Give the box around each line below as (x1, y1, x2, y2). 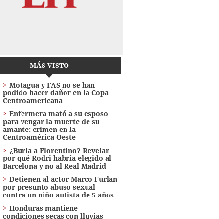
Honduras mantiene (9, 203, 78, 213)
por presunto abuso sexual (2, 182, 95, 192)
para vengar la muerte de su (2, 117, 100, 127)
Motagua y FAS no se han (9, 80, 95, 90)
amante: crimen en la (2, 125, 76, 134)
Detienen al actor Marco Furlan (9, 175, 117, 184)
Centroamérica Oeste (2, 132, 76, 142)
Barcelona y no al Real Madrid (2, 161, 106, 171)
